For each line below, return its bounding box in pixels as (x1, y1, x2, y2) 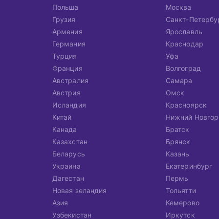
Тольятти (166, 186, 196, 195)
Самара (166, 76, 193, 85)
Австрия (52, 88, 81, 97)
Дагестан (52, 174, 84, 182)
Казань (166, 150, 190, 158)
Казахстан (52, 137, 88, 146)
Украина (52, 162, 81, 170)
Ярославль (166, 27, 202, 36)
